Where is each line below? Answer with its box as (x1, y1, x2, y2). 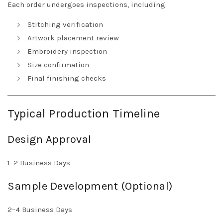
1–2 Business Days (7, 158, 70, 168)
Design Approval (7, 133, 92, 146)
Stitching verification (27, 20, 103, 29)
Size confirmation (27, 60, 89, 70)
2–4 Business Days (7, 205, 72, 215)
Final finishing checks (27, 74, 106, 83)
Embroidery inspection (27, 47, 107, 56)
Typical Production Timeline (7, 107, 160, 121)
